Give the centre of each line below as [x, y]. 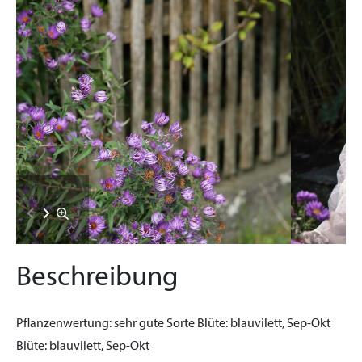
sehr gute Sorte [154, 324]
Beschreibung [97, 278]
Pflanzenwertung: [64, 324]
